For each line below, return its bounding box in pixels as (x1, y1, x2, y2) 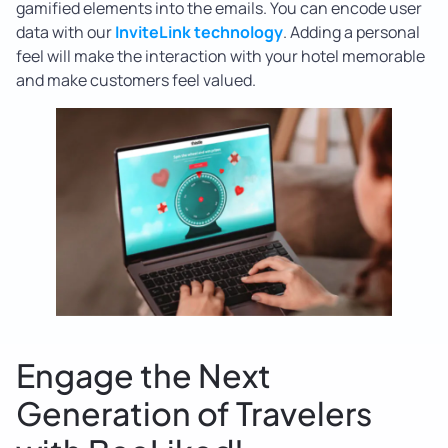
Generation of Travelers (16, 393, 372, 434)
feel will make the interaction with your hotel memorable (16, 45, 425, 68)
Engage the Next (16, 355, 271, 396)
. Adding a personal (283, 21, 420, 44)
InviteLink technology (115, 21, 283, 44)
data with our (16, 21, 115, 44)
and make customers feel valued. (16, 69, 256, 92)
